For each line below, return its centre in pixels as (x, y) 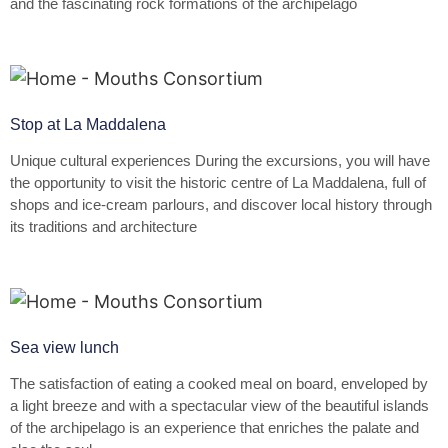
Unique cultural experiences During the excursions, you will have (220, 160)
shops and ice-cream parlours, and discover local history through (221, 204)
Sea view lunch (64, 347)
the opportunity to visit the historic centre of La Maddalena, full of (218, 182)
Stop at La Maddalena (88, 124)
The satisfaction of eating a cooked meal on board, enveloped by (219, 383)
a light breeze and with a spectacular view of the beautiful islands (219, 405)
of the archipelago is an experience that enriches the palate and (214, 427)
